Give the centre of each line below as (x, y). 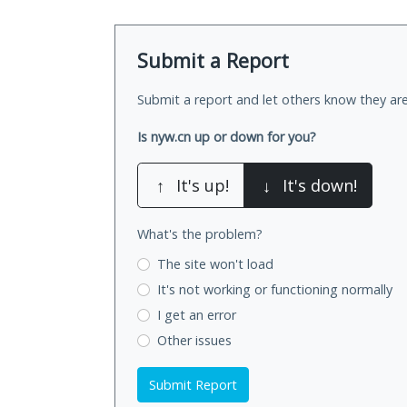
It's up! (203, 186)
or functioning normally (323, 290)
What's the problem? (200, 234)
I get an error (196, 314)
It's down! (320, 186)
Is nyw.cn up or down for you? (227, 137)
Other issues (194, 340)
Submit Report (193, 384)
